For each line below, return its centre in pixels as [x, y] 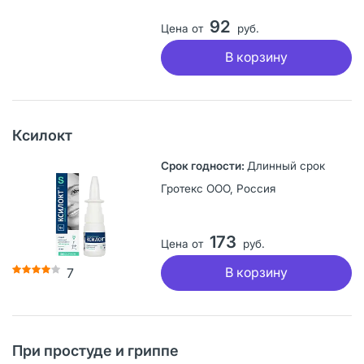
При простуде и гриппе [95, 350]
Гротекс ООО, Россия [218, 188]
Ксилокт [42, 135]
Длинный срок [286, 165]
